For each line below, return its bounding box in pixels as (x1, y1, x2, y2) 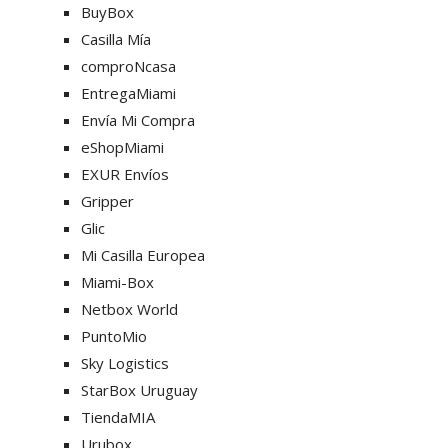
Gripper (81, 191, 134, 211)
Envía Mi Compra (81, 110, 195, 130)
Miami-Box (81, 272, 154, 292)
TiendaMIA (81, 407, 155, 427)
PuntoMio (81, 326, 147, 346)
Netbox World (81, 299, 178, 319)
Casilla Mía (81, 29, 151, 49)
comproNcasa (81, 56, 176, 76)
